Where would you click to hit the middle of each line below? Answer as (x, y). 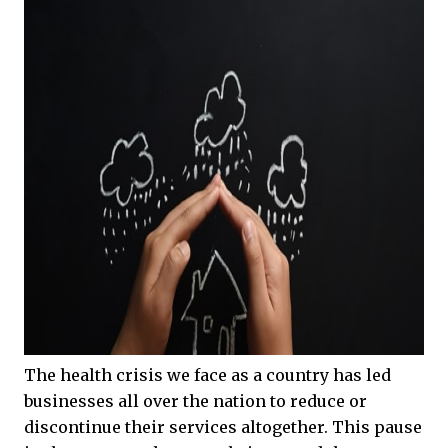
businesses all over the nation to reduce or (195, 400)
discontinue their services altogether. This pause (223, 426)
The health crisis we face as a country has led (207, 374)
